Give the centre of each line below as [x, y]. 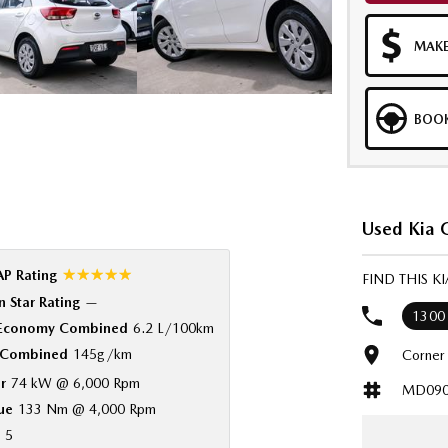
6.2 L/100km [173, 328]
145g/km [102, 354]
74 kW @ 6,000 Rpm [75, 383]
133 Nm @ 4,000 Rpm [86, 409]
